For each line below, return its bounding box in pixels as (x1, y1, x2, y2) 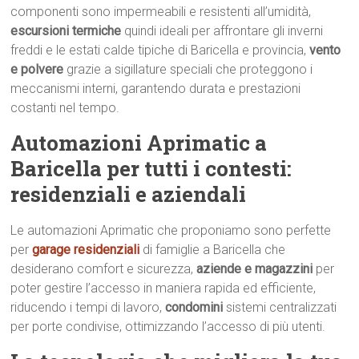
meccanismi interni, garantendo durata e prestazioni (10, 81, 301, 96)
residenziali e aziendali (10, 180, 247, 208)
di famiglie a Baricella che (143, 242, 286, 257)
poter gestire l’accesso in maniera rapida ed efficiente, (10, 280, 317, 296)
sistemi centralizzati (226, 300, 337, 315)
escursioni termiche (10, 23, 125, 38)
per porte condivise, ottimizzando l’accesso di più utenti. (10, 319, 326, 334)
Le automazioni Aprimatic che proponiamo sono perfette (10, 223, 332, 238)
